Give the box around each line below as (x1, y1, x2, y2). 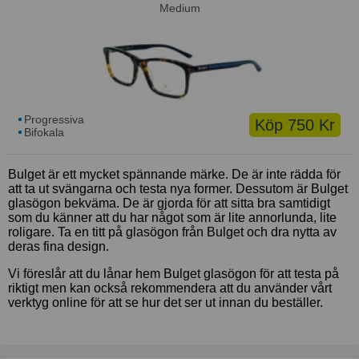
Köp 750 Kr (255, 116, 335, 135)
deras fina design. (8, 240, 109, 254)
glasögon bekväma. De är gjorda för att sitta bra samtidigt (8, 196, 330, 211)
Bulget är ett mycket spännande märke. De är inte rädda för (8, 167, 341, 182)
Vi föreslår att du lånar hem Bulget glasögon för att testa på (8, 267, 339, 281)
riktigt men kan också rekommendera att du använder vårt (8, 281, 332, 296)
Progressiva (24, 113, 84, 127)
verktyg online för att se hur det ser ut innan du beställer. (8, 296, 323, 310)
